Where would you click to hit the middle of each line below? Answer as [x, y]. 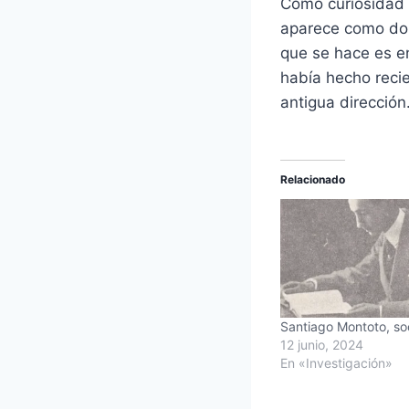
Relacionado [313, 179]
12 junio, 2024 [322, 344]
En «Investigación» [336, 362]
